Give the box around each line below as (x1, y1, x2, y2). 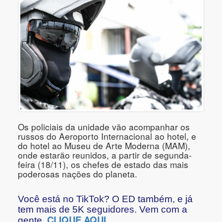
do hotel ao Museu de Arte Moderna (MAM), (18, 139, 190, 152)
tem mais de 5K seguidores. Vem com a (18, 204, 187, 215)
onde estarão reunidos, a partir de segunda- (18, 148, 192, 161)
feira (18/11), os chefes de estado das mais (18, 158, 188, 170)
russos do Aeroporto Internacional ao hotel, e (18, 129, 196, 142)
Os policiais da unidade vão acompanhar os (18, 120, 190, 133)
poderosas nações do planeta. (18, 167, 147, 180)
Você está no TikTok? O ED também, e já (18, 193, 193, 204)
